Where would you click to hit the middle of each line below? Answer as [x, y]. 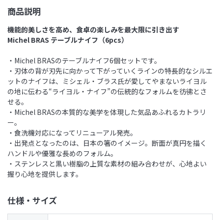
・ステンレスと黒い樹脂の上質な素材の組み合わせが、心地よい [107, 163]
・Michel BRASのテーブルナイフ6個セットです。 [84, 60]
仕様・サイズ [32, 200]
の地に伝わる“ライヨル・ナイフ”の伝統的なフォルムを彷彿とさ [107, 91]
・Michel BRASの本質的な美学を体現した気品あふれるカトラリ [107, 112]
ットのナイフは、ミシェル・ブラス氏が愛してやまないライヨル [107, 81]
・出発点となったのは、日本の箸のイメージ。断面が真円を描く [107, 143]
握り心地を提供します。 [45, 174]
